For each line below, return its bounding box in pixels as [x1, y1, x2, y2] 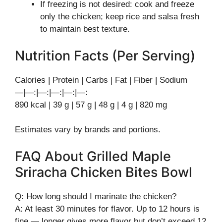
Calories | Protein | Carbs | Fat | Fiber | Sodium [15, 75, 187, 85]
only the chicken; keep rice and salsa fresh [40, 12, 199, 21]
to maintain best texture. [40, 24, 130, 34]
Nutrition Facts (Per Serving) [15, 47, 195, 64]
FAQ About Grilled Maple [15, 148, 171, 165]
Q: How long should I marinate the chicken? [15, 191, 176, 201]
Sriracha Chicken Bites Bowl [15, 164, 192, 180]
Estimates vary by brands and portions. [15, 125, 161, 134]
